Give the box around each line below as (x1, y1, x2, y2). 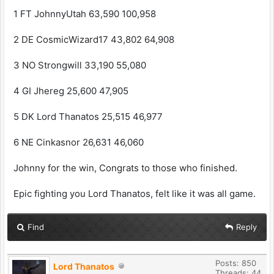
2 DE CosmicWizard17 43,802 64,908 (13, 33, 174, 45)
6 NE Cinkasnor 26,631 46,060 (13, 136, 144, 148)
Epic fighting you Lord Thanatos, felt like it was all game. (13, 187, 256, 199)
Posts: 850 (215, 257, 256, 268)
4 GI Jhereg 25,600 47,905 (13, 84, 128, 97)
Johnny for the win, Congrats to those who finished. (13, 161, 237, 174)
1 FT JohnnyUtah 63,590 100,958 (13, 7, 156, 20)
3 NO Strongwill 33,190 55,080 (13, 59, 146, 71)
